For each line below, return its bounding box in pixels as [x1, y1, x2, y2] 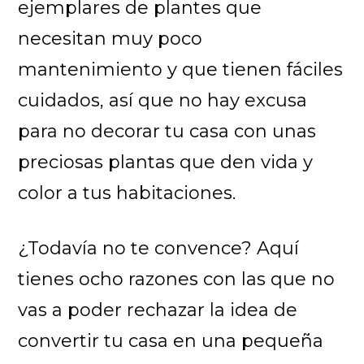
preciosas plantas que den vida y [18, 150, 314, 173]
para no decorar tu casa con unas [18, 119, 317, 142]
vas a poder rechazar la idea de [18, 298, 298, 321]
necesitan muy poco [18, 27, 203, 50]
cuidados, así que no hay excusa [18, 89, 308, 111]
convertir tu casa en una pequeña [18, 329, 324, 352]
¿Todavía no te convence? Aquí [18, 236, 300, 259]
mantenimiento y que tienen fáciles [18, 58, 344, 80]
